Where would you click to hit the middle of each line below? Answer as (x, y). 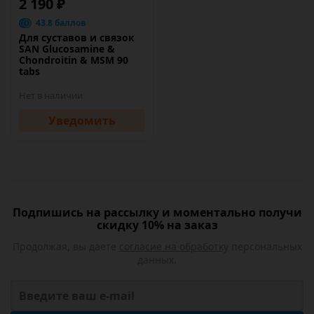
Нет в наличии (51, 95)
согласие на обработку (173, 246)
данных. (157, 260)
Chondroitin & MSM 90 (74, 60)
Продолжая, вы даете (66, 246)
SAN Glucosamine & (67, 49)
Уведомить (82, 121)
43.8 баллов (61, 23)
